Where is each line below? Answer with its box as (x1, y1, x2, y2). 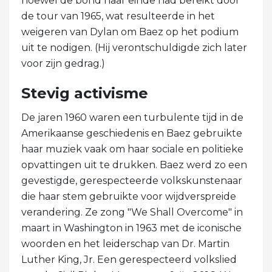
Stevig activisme (21, 84, 148, 102)
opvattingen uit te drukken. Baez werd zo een (21, 158, 247, 171)
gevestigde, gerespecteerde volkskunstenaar (21, 174, 242, 186)
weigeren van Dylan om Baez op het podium (21, 25, 239, 38)
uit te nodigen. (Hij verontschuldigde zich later (21, 41, 247, 53)
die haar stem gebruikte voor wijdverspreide (21, 190, 236, 202)
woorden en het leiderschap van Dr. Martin (21, 237, 229, 250)
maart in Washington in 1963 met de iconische (21, 222, 242, 234)
